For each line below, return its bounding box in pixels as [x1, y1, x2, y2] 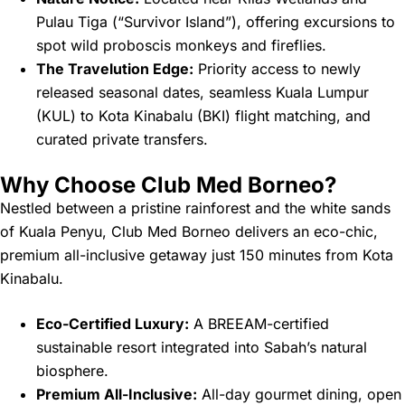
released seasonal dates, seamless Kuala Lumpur [36, 83, 369, 102]
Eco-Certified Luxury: [36, 315, 189, 334]
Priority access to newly [193, 60, 361, 79]
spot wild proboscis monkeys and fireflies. [36, 36, 326, 55]
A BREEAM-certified [189, 315, 329, 334]
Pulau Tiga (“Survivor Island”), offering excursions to [36, 13, 395, 32]
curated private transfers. [36, 130, 208, 149]
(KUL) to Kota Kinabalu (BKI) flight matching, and [36, 107, 371, 126]
